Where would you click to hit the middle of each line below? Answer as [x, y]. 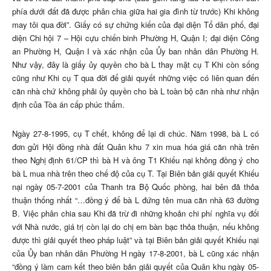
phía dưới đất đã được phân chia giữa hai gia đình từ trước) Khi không [135, 11]
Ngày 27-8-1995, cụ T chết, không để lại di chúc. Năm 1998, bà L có [135, 134]
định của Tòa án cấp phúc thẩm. [68, 105]
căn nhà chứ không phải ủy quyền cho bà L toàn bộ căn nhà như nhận [135, 91]
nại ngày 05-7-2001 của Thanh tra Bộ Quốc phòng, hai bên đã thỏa [135, 187]
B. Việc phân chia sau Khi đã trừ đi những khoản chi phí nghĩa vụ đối [135, 214]
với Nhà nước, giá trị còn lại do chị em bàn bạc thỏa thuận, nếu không [135, 227]
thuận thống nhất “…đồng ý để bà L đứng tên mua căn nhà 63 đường [135, 200]
